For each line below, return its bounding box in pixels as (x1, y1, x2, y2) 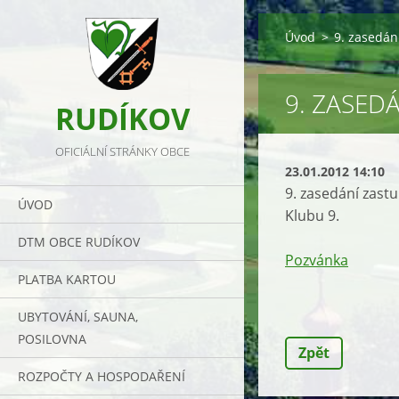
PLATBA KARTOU (18, 271, 116, 288)
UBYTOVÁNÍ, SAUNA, (18, 308, 138, 325)
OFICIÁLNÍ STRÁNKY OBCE (54, 143, 190, 159)
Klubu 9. (285, 206, 339, 225)
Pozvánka (285, 250, 348, 270)
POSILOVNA (18, 330, 86, 347)
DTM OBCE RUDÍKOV (18, 233, 140, 250)
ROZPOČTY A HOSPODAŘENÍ (18, 368, 185, 385)
